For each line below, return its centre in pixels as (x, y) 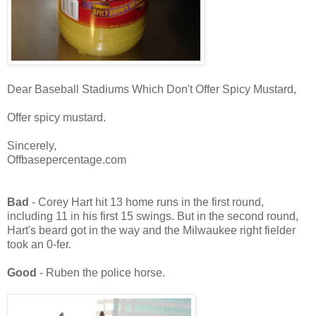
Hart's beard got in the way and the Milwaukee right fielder (151, 231)
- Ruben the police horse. (102, 273)
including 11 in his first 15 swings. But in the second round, (153, 217)
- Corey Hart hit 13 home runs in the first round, (148, 202)
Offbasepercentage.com (67, 160)
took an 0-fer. (39, 245)
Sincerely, (32, 146)
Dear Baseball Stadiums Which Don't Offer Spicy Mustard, (152, 90)
